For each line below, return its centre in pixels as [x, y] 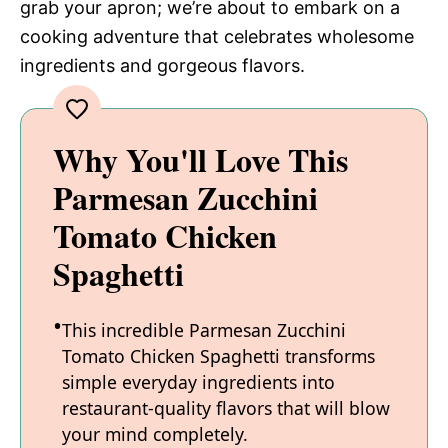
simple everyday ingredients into [198, 381]
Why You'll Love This [200, 159]
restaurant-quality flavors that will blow [226, 407]
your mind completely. [155, 433]
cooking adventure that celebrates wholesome [217, 36]
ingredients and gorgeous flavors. [162, 65]
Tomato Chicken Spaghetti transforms [218, 355]
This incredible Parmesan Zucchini [204, 329]
